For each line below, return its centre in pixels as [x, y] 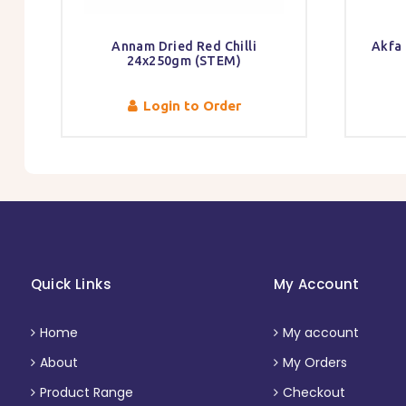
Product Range [86, 393]
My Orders [314, 363]
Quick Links [71, 285]
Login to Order [192, 106]
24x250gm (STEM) [184, 61]
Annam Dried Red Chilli [184, 47]
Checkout [314, 393]
